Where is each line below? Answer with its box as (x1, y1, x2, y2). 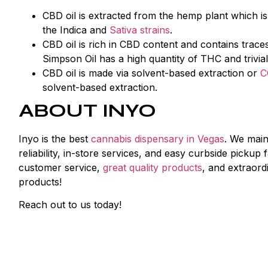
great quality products (103, 161, 202, 173)
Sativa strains (109, 23, 170, 36)
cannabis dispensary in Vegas (91, 132, 224, 145)
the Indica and (42, 23, 109, 36)
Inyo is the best (19, 132, 91, 145)
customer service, (19, 161, 103, 173)
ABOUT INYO (19, 98, 156, 122)
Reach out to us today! (19, 199, 121, 211)
